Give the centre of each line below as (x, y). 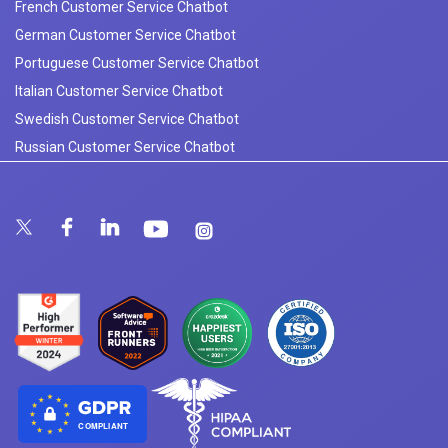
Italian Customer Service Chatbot (119, 90)
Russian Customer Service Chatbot (125, 146)
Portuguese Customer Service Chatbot (137, 62)
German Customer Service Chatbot (125, 34)
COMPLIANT (103, 425)
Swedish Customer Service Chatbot (127, 118)
